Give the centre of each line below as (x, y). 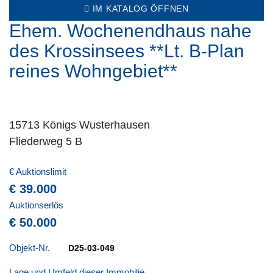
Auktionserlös (36, 205)
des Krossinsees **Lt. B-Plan (127, 51)
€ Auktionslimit (38, 172)
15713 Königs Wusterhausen (80, 125)
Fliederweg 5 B (46, 141)
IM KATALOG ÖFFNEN (139, 9)
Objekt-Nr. (30, 248)
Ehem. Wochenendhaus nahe (130, 31)
